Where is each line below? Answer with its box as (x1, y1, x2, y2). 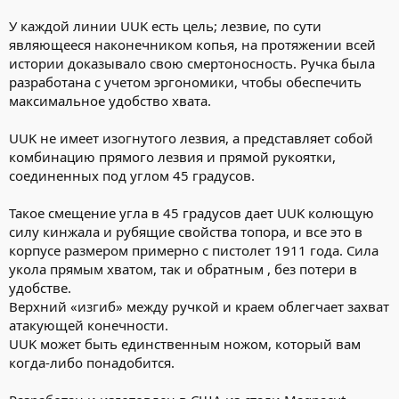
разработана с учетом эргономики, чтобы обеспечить (9, 73, 362, 92)
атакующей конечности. (9, 316, 168, 335)
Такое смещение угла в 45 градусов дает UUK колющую (9, 204, 374, 223)
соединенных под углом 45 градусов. (9, 167, 255, 185)
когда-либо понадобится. (9, 354, 175, 372)
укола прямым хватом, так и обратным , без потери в (9, 260, 357, 279)
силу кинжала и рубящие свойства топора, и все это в (9, 223, 362, 241)
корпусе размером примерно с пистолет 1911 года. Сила (9, 241, 379, 260)
